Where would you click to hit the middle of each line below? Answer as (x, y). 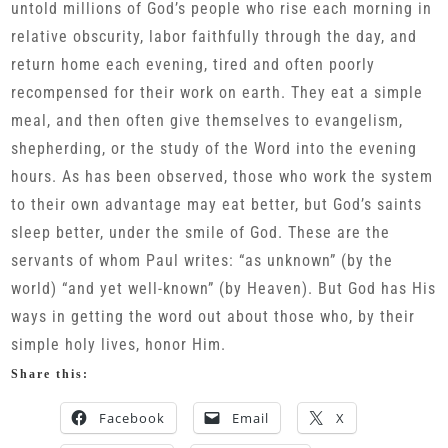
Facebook (132, 418)
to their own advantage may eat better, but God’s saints (217, 204)
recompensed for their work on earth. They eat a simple (217, 92)
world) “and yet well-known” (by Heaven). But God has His (224, 288)
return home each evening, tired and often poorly (193, 64)
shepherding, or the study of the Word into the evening (214, 148)
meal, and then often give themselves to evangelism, (207, 120)
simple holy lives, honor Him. (119, 344)
